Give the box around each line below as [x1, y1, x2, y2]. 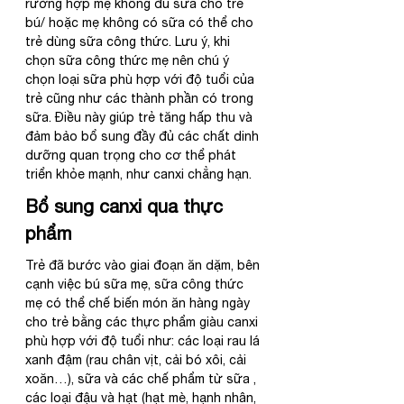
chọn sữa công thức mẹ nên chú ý [25, 52, 233, 68]
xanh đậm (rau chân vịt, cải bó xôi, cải [25, 352, 250, 367]
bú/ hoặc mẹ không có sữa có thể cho [25, 14, 257, 30]
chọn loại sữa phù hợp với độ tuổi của [25, 71, 258, 87]
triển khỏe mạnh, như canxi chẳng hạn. [25, 166, 252, 181]
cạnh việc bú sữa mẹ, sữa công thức [25, 276, 247, 291]
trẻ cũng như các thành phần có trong [25, 90, 257, 106]
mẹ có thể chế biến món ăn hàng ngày [25, 295, 253, 310]
